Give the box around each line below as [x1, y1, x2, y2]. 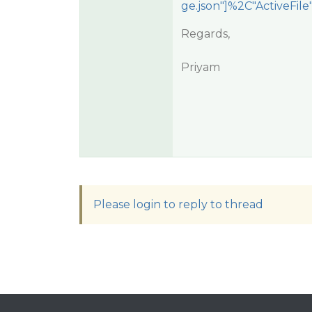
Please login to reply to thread [93, 198, 263, 211]
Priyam [180, 61, 220, 74]
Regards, [180, 27, 230, 40]
